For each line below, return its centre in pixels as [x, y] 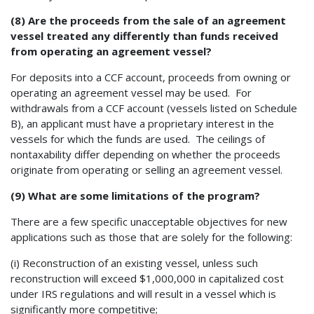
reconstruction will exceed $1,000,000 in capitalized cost [147, 278]
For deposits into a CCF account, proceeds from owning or [151, 77]
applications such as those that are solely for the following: [151, 237]
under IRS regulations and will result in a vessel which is [143, 293]
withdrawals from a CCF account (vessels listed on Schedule [154, 108]
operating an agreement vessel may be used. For [131, 92]
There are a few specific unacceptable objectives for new [149, 221]
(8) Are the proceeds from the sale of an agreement [148, 20]
